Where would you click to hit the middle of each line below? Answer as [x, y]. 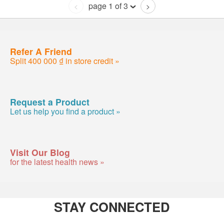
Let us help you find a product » [65, 111]
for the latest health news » [57, 161]
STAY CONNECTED [112, 207]
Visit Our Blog [40, 152]
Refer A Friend [41, 51]
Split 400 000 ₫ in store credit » [65, 60]
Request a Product [50, 101]
